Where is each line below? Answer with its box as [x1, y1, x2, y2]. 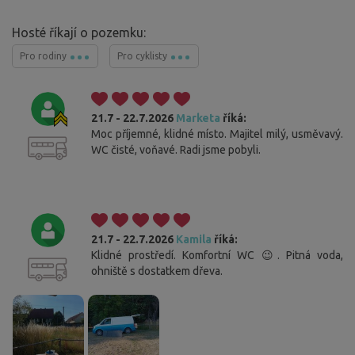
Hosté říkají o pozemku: [12, 25, 146, 40]
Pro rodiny [20, 51, 69, 62]
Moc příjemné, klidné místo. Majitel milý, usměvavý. [91, 128, 343, 141]
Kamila [176, 233, 212, 246]
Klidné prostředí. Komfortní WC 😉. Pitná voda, [91, 249, 343, 262]
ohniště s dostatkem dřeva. [91, 265, 223, 278]
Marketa [176, 112, 220, 125]
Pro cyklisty [117, 51, 170, 62]
